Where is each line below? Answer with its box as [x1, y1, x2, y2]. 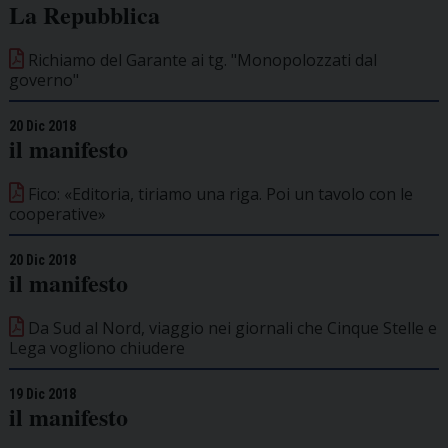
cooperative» [8, 203, 106, 226]
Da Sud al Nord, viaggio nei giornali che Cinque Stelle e [23, 317, 437, 340]
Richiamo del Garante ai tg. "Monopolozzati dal [23, 49, 377, 72]
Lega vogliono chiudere [8, 337, 185, 360]
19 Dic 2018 [8, 386, 76, 403]
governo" [8, 69, 79, 92]
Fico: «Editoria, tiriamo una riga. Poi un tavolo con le [23, 183, 413, 206]
